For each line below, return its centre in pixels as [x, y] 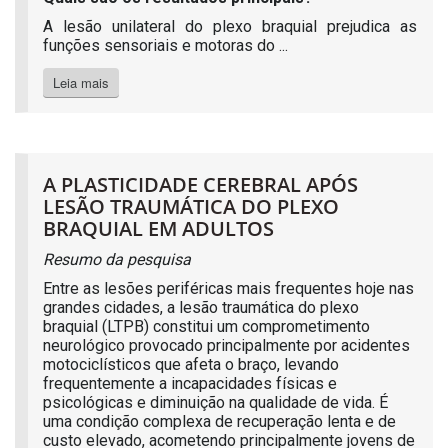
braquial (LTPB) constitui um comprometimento [206, 327]
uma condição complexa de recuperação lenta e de [219, 422]
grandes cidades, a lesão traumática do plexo [201, 308]
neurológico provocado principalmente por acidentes [226, 346]
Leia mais [81, 83]
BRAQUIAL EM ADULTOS [158, 229]
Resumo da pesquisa [117, 260]
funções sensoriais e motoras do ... [165, 46]
